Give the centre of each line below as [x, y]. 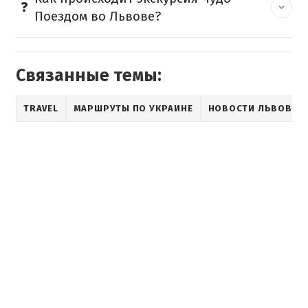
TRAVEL [41, 108]
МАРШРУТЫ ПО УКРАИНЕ [133, 108]
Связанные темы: [89, 75]
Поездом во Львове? [98, 16]
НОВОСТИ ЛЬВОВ [250, 108]
